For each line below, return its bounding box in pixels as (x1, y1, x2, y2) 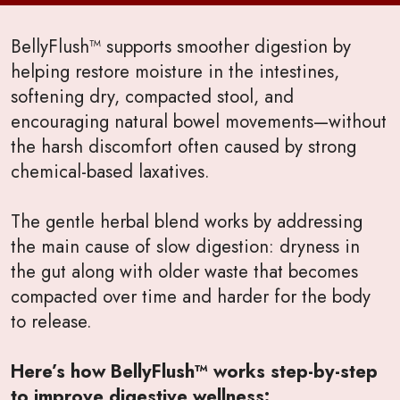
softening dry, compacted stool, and (11, 82, 294, 110)
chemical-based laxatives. (11, 157, 210, 185)
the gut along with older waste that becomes (11, 257, 358, 285)
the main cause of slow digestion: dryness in (11, 232, 360, 260)
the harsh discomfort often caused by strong (11, 132, 356, 160)
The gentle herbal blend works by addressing (11, 207, 362, 235)
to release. (11, 307, 92, 335)
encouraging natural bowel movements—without (11, 107, 387, 135)
